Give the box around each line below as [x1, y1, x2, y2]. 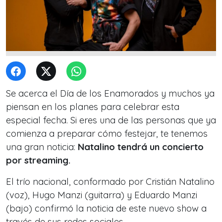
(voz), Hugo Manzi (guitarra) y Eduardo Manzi [6, 189, 197, 201]
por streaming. [6, 155, 70, 166]
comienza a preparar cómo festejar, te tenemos [6, 128, 208, 139]
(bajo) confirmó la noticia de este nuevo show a [6, 203, 207, 214]
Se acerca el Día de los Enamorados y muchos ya [6, 88, 215, 99]
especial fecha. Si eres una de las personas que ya [6, 114, 216, 126]
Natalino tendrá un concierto [78, 141, 204, 153]
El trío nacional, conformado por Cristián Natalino [6, 176, 215, 187]
